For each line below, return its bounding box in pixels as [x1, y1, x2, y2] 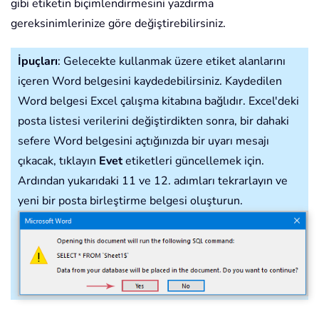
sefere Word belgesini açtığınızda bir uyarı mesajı [18, 133, 269, 150]
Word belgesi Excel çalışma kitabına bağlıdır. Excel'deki [18, 93, 299, 110]
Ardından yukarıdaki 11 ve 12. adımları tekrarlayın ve [18, 173, 288, 189]
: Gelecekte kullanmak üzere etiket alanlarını [58, 53, 286, 70]
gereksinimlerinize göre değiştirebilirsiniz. [11, 16, 226, 32]
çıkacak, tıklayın [18, 153, 99, 169]
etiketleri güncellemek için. [122, 153, 264, 169]
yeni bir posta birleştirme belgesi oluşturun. [18, 193, 243, 209]
